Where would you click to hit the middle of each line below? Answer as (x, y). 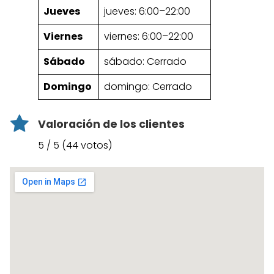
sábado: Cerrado (145, 61)
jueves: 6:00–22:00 (147, 11)
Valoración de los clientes (111, 124)
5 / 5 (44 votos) (75, 146)
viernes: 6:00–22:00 (149, 36)
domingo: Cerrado (148, 86)
